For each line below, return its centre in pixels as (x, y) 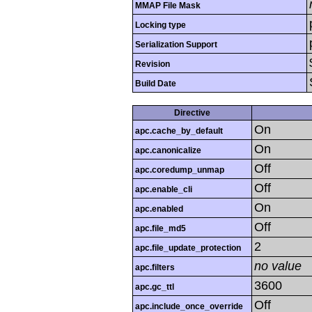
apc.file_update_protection (188, 248)
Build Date (156, 84)
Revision (153, 64)
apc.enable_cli (164, 190)
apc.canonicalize (168, 151)
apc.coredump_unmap (180, 170)
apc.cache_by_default (179, 131)
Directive (192, 113)
